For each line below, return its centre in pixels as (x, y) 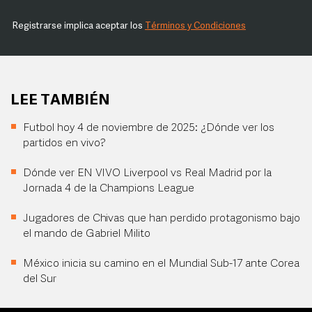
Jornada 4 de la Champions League (109, 189)
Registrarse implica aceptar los (79, 26)
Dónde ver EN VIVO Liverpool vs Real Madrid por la (147, 173)
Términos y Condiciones (195, 26)
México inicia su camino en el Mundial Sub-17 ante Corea (161, 264)
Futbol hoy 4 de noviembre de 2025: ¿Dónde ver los (149, 128)
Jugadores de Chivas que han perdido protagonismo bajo (162, 219)
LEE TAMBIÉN (60, 101)
